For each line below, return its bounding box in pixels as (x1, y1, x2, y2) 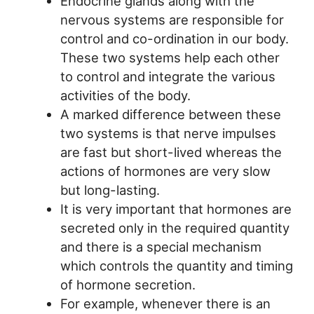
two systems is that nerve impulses (60, 125, 276, 142)
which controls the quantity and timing (60, 258, 293, 274)
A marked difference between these (60, 107, 281, 123)
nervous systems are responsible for (60, 12, 284, 28)
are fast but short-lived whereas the (60, 144, 282, 161)
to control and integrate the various (60, 69, 275, 85)
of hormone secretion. (60, 277, 196, 293)
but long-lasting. (60, 182, 160, 198)
